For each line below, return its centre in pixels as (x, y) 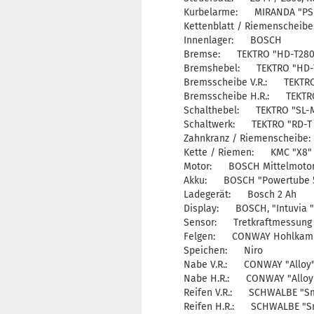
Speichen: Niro (223, 251)
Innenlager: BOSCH (233, 40)
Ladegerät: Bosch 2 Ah (240, 194)
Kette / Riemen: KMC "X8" (248, 152)
